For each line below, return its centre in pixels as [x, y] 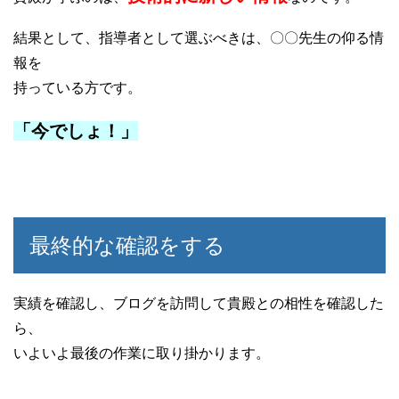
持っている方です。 [77, 87]
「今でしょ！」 [76, 130]
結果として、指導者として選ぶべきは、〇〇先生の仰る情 [199, 37]
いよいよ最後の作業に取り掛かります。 [142, 353]
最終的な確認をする [127, 245]
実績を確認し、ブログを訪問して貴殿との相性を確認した [199, 303]
